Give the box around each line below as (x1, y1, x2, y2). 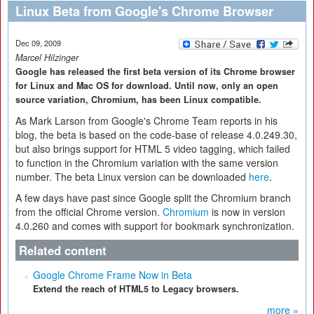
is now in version (209, 205, 285, 219)
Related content (19, 242, 107, 259)
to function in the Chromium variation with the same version (15, 156, 278, 170)
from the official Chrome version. (15, 205, 163, 219)
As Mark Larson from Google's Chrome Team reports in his (15, 114, 278, 128)
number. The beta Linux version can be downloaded (15, 170, 249, 184)
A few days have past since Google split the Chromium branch (15, 191, 291, 205)
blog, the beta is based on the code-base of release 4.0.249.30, (15, 128, 297, 142)
